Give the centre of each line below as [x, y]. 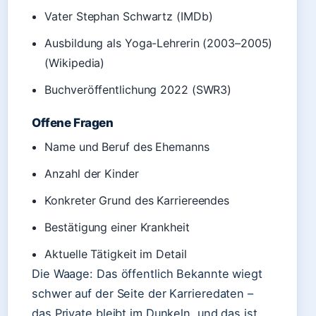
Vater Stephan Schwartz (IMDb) [129, 16]
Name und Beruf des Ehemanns [127, 147]
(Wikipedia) [75, 63]
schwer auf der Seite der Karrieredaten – [142, 293]
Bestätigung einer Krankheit [117, 227]
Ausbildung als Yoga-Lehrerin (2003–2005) [159, 43]
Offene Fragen [73, 123]
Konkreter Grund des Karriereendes [137, 200]
